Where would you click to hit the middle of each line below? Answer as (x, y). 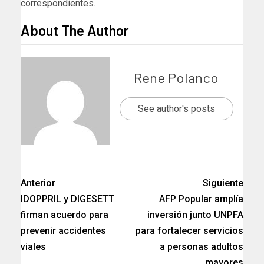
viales (33, 247)
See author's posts (176, 108)
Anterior (38, 183)
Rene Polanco (176, 77)
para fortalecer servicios (189, 231)
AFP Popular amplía (201, 199)
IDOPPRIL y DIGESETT (67, 199)
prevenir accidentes (63, 231)
